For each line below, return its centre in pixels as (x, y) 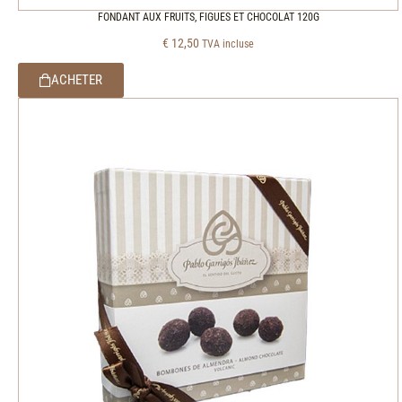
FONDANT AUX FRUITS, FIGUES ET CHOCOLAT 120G (208, 17)
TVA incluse (228, 44)
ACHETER (77, 79)
